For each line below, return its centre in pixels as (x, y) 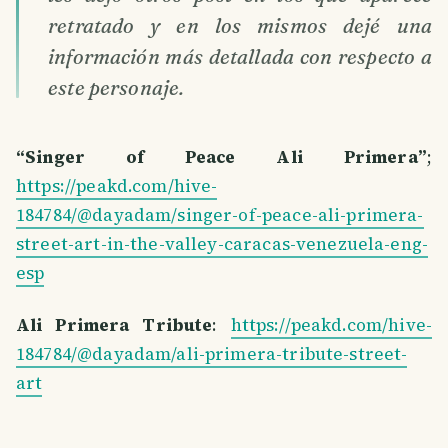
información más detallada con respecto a (240, 57)
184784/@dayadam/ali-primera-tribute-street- (212, 354)
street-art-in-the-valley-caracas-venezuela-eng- (222, 244)
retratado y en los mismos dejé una (240, 26)
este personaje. (116, 88)
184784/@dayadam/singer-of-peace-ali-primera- (220, 215)
